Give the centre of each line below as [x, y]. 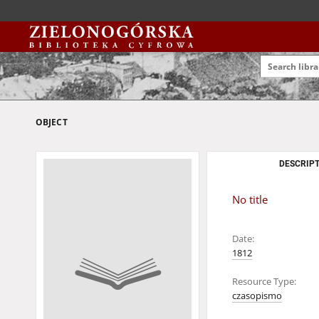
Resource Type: [264, 282]
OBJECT [52, 122]
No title [250, 200]
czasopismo [257, 296]
